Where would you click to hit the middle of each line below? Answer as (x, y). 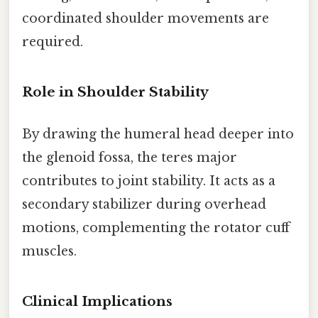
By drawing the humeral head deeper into (158, 135)
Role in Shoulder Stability (115, 92)
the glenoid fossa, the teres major (130, 158)
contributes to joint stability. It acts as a (149, 181)
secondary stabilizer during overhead (144, 205)
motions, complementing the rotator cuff (156, 228)
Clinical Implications (97, 302)
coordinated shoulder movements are (146, 19)
